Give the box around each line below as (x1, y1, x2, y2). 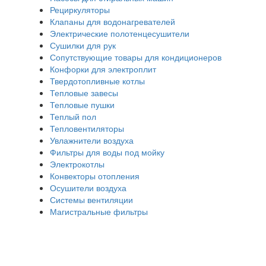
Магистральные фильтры (50, 205, 148, 217)
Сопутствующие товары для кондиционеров (50, 50, 221, 63)
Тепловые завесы (50, 86, 118, 99)
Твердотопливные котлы (50, 74, 145, 87)
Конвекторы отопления (50, 169, 140, 182)
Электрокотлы (50, 157, 104, 170)
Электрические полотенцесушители (50, 27, 189, 39)
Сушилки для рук (50, 39, 116, 51)
